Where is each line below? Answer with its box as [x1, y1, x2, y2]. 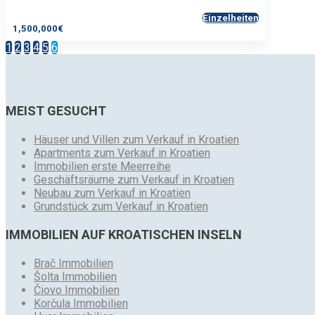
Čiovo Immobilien [34, 283, 120, 297]
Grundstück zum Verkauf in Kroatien [34, 199, 208, 213]
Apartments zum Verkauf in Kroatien [34, 146, 210, 160]
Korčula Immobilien [34, 296, 128, 310]
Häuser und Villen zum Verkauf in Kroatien [34, 132, 239, 146]
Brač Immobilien [34, 256, 113, 270]
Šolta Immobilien [34, 269, 117, 283]
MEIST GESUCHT [6, 103, 106, 118]
